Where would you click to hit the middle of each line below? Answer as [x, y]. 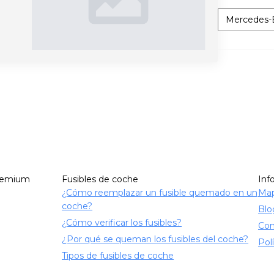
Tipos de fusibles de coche [118, 255]
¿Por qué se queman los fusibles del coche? [155, 239]
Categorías [240, 14]
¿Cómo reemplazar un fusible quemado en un [160, 192]
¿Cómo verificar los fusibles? [122, 222]
